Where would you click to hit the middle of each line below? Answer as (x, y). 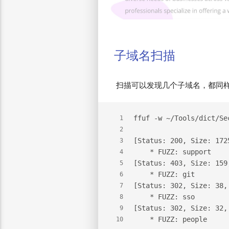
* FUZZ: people (170, 219)
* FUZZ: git (164, 174)
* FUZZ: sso (164, 197)
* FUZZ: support (172, 152)
